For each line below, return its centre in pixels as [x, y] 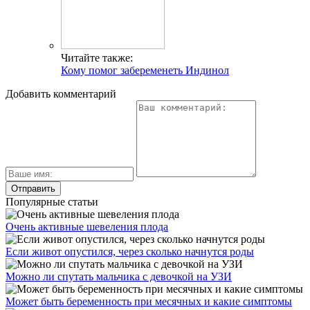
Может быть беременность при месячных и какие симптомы [149, 302]
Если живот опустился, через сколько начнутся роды [130, 252]
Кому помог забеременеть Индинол [145, 71]
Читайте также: [97, 58]
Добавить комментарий [61, 94]
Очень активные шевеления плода [87, 227]
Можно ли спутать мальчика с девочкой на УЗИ [119, 277]
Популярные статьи [52, 202]
